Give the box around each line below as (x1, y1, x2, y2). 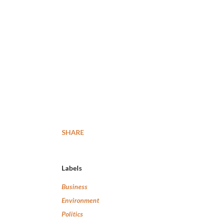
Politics (62, 210, 83, 218)
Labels (62, 164, 82, 172)
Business (62, 182, 88, 191)
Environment (62, 196, 99, 204)
